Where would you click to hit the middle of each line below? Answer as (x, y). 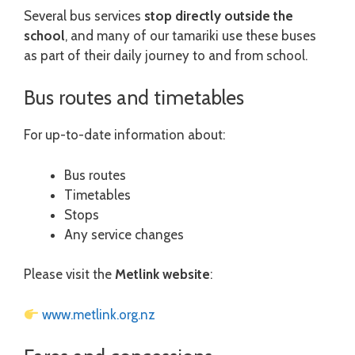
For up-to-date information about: (124, 135)
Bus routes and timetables (134, 98)
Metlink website (162, 275)
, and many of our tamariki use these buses (191, 35)
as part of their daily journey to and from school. (166, 55)
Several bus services (84, 15)
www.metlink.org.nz (99, 314)
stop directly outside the (219, 15)
